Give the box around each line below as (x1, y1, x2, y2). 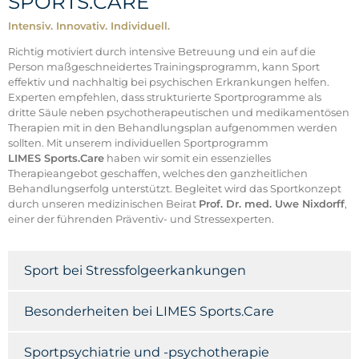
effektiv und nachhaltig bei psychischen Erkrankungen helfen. (7, 75, 329, 89)
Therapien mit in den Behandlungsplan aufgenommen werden (7, 121, 337, 135)
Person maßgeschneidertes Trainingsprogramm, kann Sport (7, 60, 320, 74)
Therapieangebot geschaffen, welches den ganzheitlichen (7, 167, 308, 180)
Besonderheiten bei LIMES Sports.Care (23, 303, 274, 320)
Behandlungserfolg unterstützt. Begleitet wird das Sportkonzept (7, 182, 341, 196)
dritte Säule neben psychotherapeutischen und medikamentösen (7, 106, 349, 119)
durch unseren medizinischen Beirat (7, 197, 199, 211)
